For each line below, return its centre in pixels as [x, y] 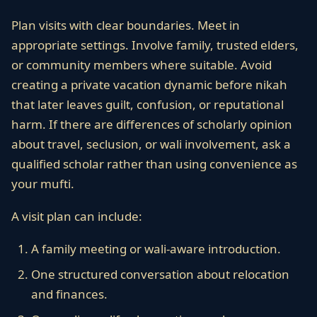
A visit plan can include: [77, 216]
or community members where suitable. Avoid [142, 65]
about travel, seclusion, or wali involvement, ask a [151, 144]
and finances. [69, 294]
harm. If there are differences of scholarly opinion [152, 124]
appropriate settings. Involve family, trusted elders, [155, 45]
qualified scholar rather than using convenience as [154, 164]
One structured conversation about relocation [160, 274]
